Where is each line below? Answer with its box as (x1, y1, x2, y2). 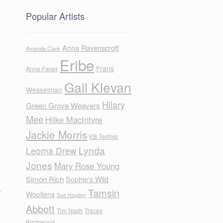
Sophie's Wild (66, 174, 109, 185)
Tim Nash (57, 206, 83, 215)
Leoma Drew (26, 144, 77, 157)
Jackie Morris (26, 127, 88, 142)
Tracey (85, 206, 103, 215)
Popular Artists (26, 9, 85, 22)
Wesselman (26, 85, 63, 95)
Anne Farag (26, 64, 58, 73)
